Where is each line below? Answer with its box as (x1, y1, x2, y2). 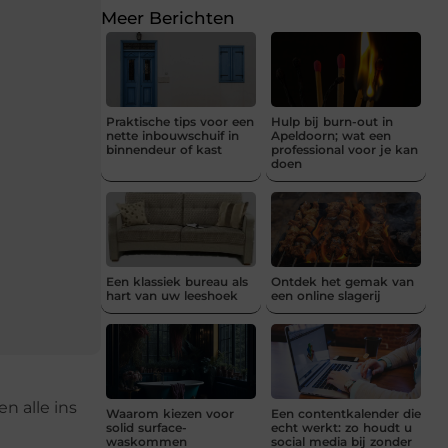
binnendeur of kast (106, 141, 222, 157)
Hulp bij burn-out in (271, 113, 393, 129)
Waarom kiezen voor (106, 405, 234, 421)
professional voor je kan (271, 141, 418, 157)
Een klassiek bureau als (106, 273, 248, 289)
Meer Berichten (101, 7, 235, 28)
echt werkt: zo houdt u (271, 419, 412, 435)
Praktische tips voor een (106, 113, 254, 129)
